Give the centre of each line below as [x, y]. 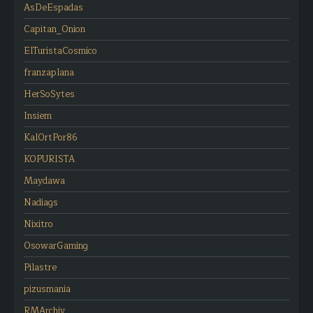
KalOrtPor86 [51, 137]
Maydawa [44, 181]
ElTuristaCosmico [60, 51]
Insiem [38, 116]
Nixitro [38, 224]
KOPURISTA [49, 159]
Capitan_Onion [54, 29]
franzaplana [49, 72]
